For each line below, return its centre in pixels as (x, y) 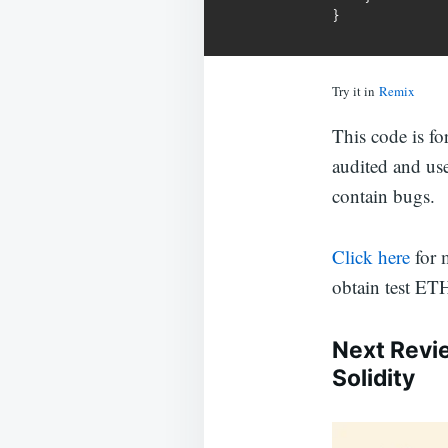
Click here (371, 256)
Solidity (373, 378)
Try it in (355, 90)
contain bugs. (383, 196)
